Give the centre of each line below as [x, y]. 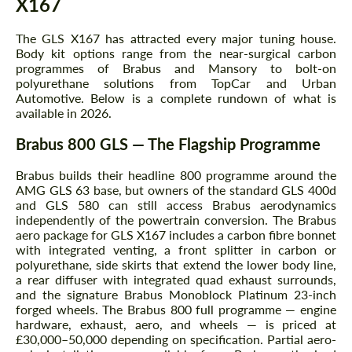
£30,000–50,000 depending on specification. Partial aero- [176, 339]
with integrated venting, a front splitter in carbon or [176, 250]
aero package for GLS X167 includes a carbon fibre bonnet [176, 235]
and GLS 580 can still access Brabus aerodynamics [176, 205]
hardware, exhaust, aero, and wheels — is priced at [176, 324]
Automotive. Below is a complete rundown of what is [176, 98]
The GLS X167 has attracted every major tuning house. [176, 38]
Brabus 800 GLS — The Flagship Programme [168, 144]
